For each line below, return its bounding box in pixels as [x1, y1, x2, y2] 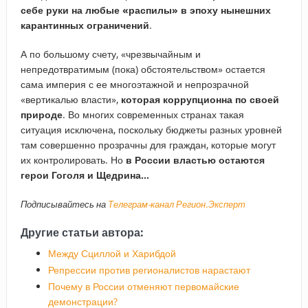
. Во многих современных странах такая [62, 107, 244, 121]
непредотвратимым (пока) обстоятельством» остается [20, 62, 265, 76]
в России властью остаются [125, 153, 265, 166]
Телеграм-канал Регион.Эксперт [107, 197, 245, 210]
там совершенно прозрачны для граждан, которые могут [20, 137, 276, 151]
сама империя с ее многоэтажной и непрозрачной [20, 77, 249, 91]
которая [118, 92, 160, 106]
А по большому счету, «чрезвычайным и [20, 47, 201, 60]
